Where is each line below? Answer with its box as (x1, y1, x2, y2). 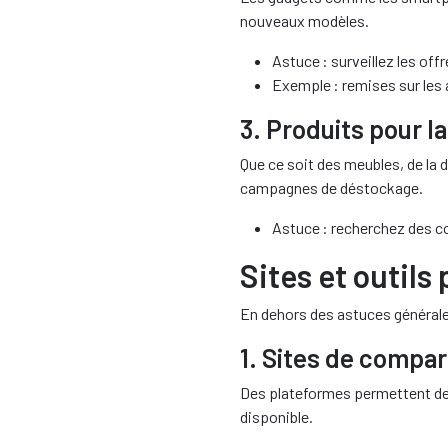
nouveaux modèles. (240, 11, 369, 30)
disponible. (240, 407, 313, 426)
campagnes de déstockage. (240, 178, 423, 197)
